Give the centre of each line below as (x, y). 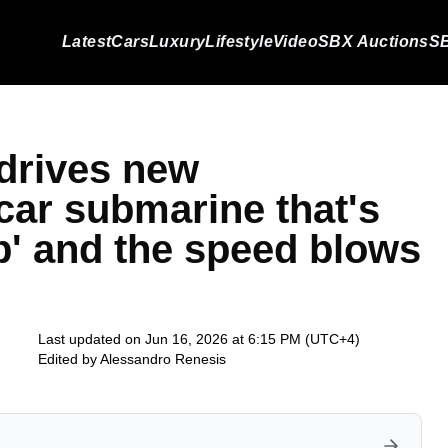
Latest (86, 41)
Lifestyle (239, 41)
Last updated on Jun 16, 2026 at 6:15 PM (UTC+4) (199, 339)
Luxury (177, 41)
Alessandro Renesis (163, 359)
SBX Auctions (373, 41)
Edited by (69, 359)
